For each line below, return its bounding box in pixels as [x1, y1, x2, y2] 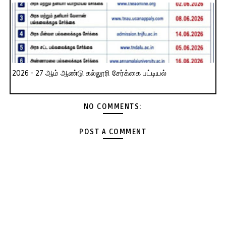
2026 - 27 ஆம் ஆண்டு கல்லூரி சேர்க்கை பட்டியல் [12, 69, 166, 78]
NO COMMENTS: [83, 102, 142, 111]
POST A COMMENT [79, 128, 147, 137]
